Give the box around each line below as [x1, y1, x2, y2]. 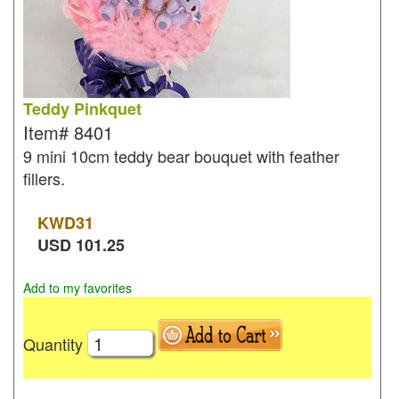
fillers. [23, 167, 65, 190]
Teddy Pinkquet [23, 97, 142, 120]
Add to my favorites [23, 279, 132, 297]
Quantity [23, 331, 87, 355]
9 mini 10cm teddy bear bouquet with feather [23, 144, 339, 167]
